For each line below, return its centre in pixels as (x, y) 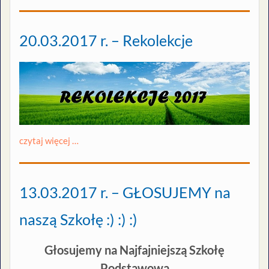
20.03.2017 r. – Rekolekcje (106, 40)
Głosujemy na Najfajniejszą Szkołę (134, 249)
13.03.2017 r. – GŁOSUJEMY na (125, 192)
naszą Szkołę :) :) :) (78, 219)
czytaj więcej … (49, 141)
